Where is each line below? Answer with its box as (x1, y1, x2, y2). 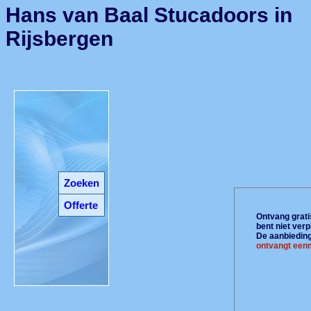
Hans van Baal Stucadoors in (6, 3, 292, 26)
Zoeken (63, 177, 99, 189)
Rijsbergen (6, 27, 113, 50)
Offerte (63, 199, 98, 211)
